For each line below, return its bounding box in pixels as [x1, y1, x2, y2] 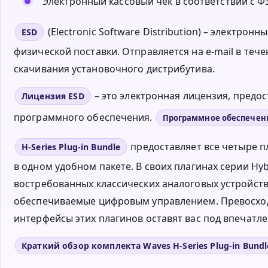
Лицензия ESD [22, 90, 84, 102]
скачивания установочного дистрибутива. [14, 62, 215, 76]
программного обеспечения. [14, 111, 155, 124]
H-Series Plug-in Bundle [22, 141, 121, 153]
